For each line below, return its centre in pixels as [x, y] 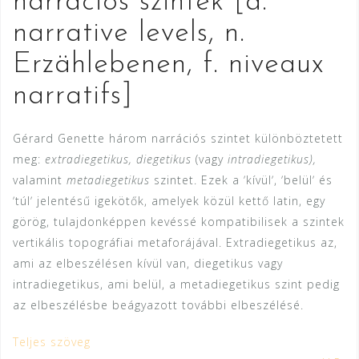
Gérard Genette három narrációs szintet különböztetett [178, 138]
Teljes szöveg [52, 342]
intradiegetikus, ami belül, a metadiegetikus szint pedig [176, 284]
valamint [40, 180]
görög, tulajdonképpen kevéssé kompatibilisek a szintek [179, 222]
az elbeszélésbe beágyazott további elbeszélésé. [158, 305]
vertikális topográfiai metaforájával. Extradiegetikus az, [175, 242]
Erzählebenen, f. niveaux [169, 65]
